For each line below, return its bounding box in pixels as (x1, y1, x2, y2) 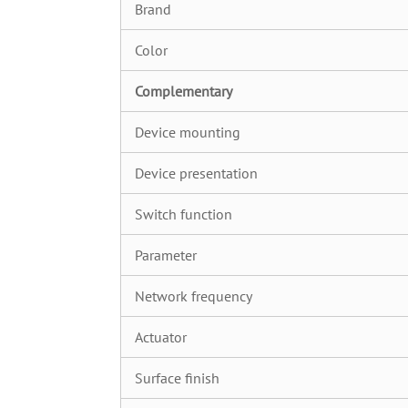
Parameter (135, 246, 197, 264)
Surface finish (135, 369, 219, 387)
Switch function (135, 205, 232, 223)
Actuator (135, 328, 187, 346)
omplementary (142, 82, 232, 100)
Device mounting (135, 123, 240, 141)
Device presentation (135, 164, 258, 182)
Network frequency (135, 287, 252, 305)
